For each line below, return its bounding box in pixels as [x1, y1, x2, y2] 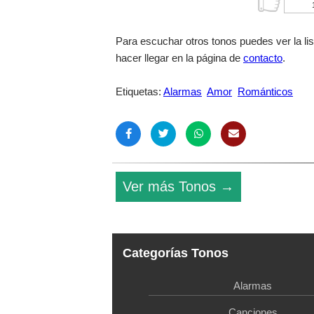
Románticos [238, 86, 293, 98]
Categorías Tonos [112, 245, 228, 260]
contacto [243, 52, 282, 64]
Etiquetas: [116, 86, 163, 98]
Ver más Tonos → [123, 179, 234, 195]
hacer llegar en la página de [116, 52, 243, 64]
